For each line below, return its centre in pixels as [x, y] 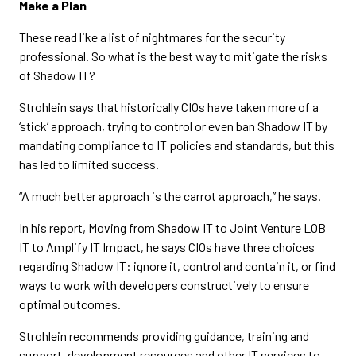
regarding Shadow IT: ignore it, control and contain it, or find [177, 266]
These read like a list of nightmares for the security [152, 37]
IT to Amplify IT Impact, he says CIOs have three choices [167, 247]
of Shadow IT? [57, 75]
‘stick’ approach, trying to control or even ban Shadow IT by [173, 126]
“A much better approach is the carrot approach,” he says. [170, 196]
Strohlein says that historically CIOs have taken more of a [169, 107]
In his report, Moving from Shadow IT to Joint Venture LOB [172, 228]
